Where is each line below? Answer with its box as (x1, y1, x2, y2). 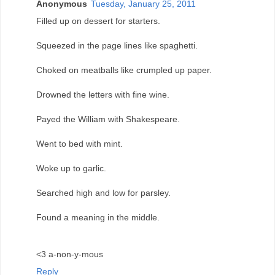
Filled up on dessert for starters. (36, 16, 160, 26)
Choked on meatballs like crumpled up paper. (36, 65, 212, 76)
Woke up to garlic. (36, 163, 106, 174)
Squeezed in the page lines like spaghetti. (36, 41, 198, 51)
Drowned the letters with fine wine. (36, 90, 169, 100)
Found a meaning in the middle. (36, 212, 160, 223)
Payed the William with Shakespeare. (36, 114, 180, 125)
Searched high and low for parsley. (36, 188, 171, 198)
